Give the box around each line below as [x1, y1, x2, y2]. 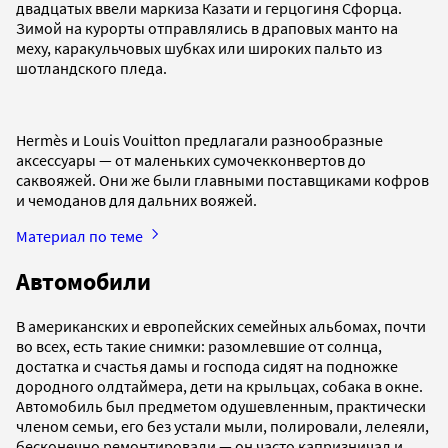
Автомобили [16, 265, 151, 297]
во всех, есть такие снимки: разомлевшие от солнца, [16, 336, 382, 357]
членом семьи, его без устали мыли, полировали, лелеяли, [16, 416, 429, 437]
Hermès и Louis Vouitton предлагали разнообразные [16, 129, 383, 150]
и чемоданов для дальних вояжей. [16, 189, 257, 210]
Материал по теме [16, 225, 146, 246]
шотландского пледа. [16, 57, 167, 78]
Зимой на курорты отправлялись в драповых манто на [16, 17, 398, 38]
